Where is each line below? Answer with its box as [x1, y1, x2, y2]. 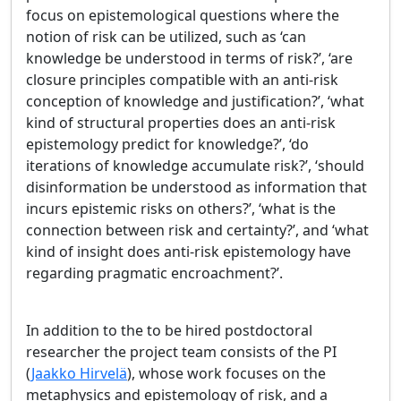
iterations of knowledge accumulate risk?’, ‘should [26, 156, 364, 175]
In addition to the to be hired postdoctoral [26, 320, 312, 340]
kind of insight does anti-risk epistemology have [26, 242, 351, 261]
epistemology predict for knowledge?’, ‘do [26, 134, 309, 154]
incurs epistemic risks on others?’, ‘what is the [26, 199, 336, 218]
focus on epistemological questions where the [26, 5, 339, 25]
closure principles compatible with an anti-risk [26, 70, 338, 90]
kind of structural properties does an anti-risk [26, 113, 336, 132]
